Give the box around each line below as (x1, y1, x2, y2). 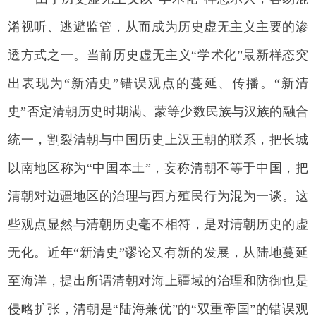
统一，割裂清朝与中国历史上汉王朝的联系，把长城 (8, 132, 308, 147)
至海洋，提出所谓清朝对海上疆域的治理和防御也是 (8, 273, 308, 288)
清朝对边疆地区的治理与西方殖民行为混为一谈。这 (8, 188, 308, 203)
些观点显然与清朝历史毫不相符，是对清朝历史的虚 (8, 217, 308, 231)
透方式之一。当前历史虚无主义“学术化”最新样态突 (8, 47, 308, 62)
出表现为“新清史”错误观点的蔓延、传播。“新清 (8, 75, 308, 90)
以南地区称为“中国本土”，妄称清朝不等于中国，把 (8, 160, 308, 175)
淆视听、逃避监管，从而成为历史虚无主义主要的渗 (8, 19, 308, 34)
